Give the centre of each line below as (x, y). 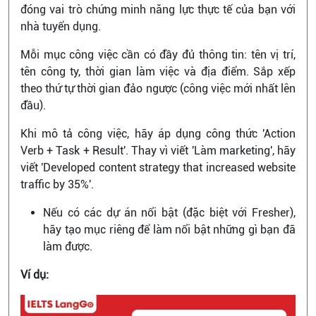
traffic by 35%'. (59, 184)
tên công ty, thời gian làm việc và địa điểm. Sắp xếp (158, 71)
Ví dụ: (35, 274)
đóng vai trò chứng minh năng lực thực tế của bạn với (158, 9)
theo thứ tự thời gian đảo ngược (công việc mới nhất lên (158, 88)
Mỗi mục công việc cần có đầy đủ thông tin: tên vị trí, (158, 54)
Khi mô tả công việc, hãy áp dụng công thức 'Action (158, 133)
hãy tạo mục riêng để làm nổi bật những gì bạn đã (169, 229)
